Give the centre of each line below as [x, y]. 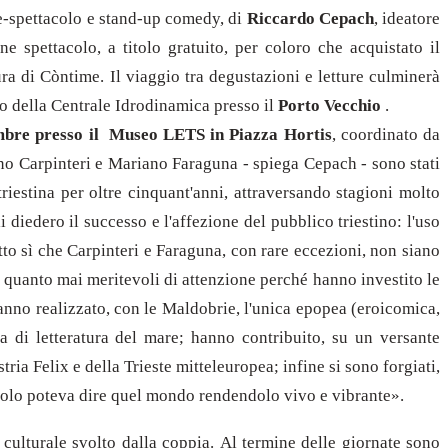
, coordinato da [386, 134]
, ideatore [407, 18]
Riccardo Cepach [310, 18]
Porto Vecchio [329, 105]
